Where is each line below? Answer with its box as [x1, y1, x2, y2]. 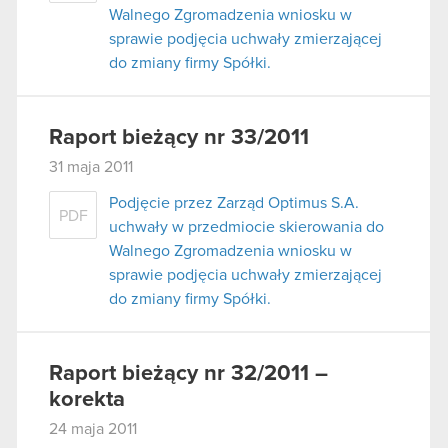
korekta [49, 388, 125, 411]
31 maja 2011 [49, 158, 133, 175]
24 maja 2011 [49, 420, 137, 437]
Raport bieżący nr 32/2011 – [49, 362, 328, 385]
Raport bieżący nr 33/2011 [49, 126, 309, 149]
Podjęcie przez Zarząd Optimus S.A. [109, 194, 359, 211]
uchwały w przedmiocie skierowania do [109, 218, 384, 235]
